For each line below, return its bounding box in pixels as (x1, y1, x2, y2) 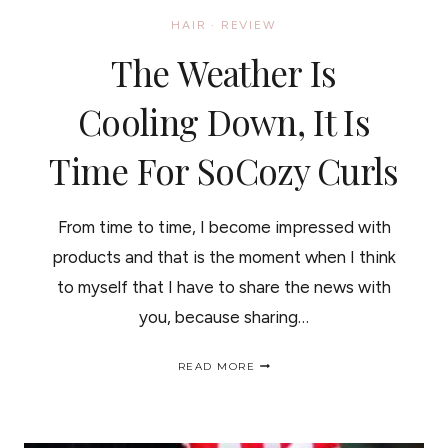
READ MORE (177, 360, 256, 373)
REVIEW (220, 18, 277, 32)
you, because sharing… (139, 307, 309, 327)
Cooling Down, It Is (78, 98, 370, 145)
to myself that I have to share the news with (57, 277, 391, 297)
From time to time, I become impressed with (57, 217, 391, 237)
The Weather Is (111, 49, 337, 96)
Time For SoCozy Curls (49, 147, 399, 194)
